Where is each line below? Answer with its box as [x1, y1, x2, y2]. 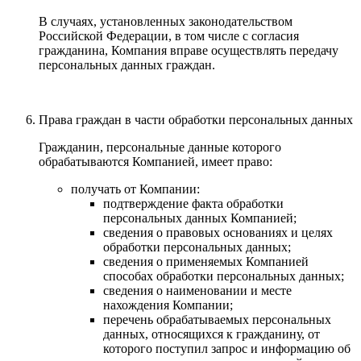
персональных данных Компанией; [103, 210, 297, 225]
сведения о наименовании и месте [103, 283, 292, 297]
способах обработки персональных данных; [103, 268, 344, 283]
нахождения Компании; [103, 297, 233, 312]
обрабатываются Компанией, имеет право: [39, 154, 272, 168]
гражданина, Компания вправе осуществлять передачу [39, 43, 338, 57]
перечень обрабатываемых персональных [103, 312, 331, 326]
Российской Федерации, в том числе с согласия [39, 28, 299, 43]
